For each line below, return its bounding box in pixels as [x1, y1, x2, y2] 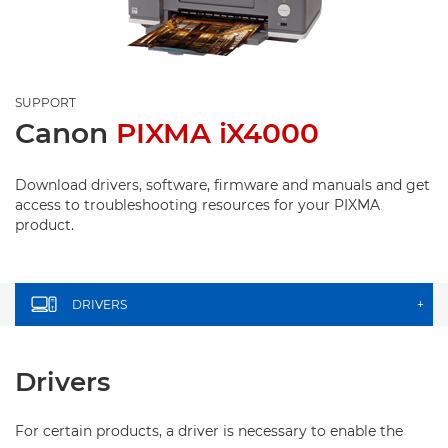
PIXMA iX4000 [116, 116, 319, 150]
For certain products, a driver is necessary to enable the [15, 422, 403, 440]
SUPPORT [15, 95, 76, 110]
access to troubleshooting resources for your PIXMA [15, 196, 380, 214]
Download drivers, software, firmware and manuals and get [15, 176, 430, 194]
